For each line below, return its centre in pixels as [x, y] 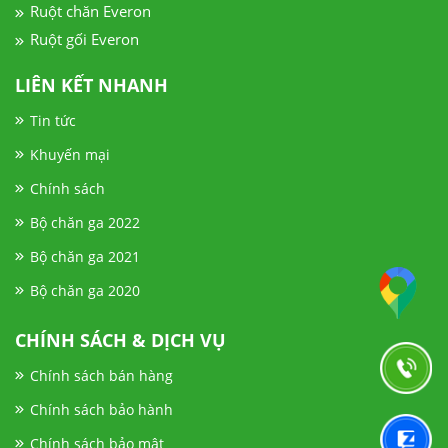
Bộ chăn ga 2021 [85, 256]
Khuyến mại [70, 154]
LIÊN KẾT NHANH [91, 84]
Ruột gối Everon [84, 38]
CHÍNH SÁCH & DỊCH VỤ [120, 339]
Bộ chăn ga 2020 [85, 290]
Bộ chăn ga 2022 [85, 222]
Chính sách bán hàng [101, 375]
